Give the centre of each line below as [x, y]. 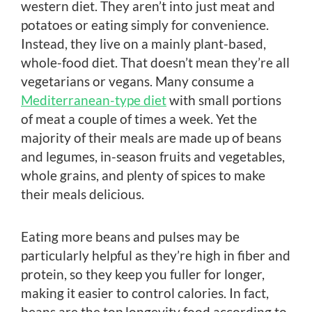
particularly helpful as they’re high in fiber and [156, 255]
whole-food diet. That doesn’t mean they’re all [155, 62]
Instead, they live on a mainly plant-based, [143, 43]
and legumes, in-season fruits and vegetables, [153, 156]
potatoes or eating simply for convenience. [145, 24]
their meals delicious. [83, 194]
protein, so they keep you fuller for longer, [143, 274]
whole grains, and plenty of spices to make [143, 175]
